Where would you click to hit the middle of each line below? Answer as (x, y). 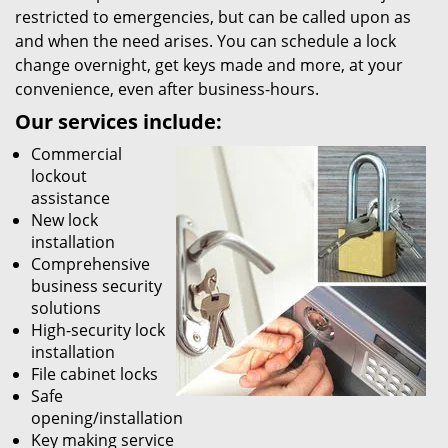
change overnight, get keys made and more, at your (209, 65)
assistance (70, 198)
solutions (66, 308)
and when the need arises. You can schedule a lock (205, 41)
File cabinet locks (94, 374)
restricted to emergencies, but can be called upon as (213, 17)
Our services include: (118, 121)
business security (96, 286)
